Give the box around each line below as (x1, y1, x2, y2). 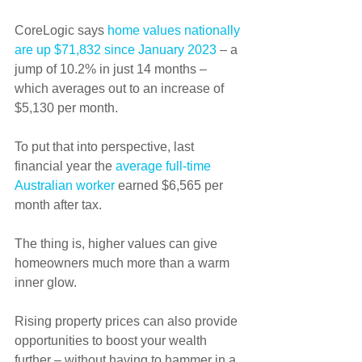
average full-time (116, 159, 214, 174)
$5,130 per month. (15, 101, 118, 116)
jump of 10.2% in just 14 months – (15, 62, 210, 77)
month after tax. (15, 198, 102, 213)
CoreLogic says (15, 23, 107, 38)
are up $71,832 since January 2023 (15, 43, 217, 57)
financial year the (15, 159, 116, 174)
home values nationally (107, 23, 243, 38)
